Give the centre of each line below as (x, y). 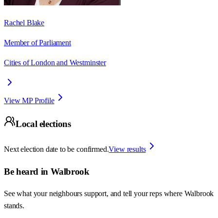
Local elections (43, 124)
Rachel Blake (24, 22)
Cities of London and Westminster (55, 62)
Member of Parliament (37, 42)
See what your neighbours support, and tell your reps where (94, 194)
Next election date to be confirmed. (56, 149)
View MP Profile (29, 100)
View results (127, 149)
